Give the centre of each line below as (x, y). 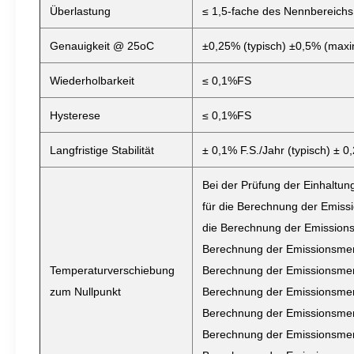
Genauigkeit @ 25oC (102, 46)
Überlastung (80, 11)
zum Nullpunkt (85, 292)
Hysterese (75, 115)
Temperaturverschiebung (112, 270)
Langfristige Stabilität (102, 150)
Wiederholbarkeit (92, 81)
